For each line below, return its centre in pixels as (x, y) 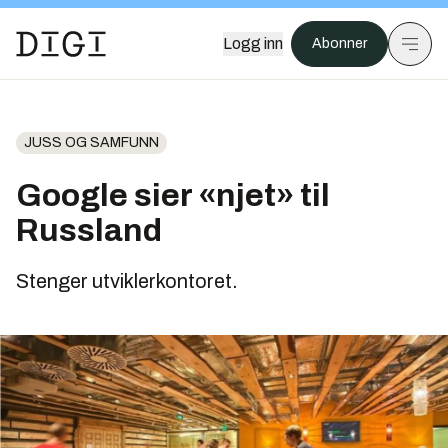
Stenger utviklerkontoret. (127, 281)
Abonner (339, 43)
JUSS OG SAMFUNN (91, 142)
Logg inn (253, 43)
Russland (89, 230)
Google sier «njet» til (173, 195)
